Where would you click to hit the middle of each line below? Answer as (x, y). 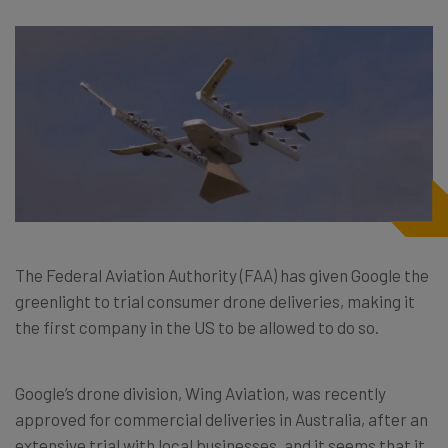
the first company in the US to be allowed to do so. (197, 326)
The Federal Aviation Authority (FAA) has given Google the (222, 274)
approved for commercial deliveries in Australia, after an (221, 418)
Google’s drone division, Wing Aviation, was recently (200, 392)
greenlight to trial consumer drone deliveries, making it (215, 300)
